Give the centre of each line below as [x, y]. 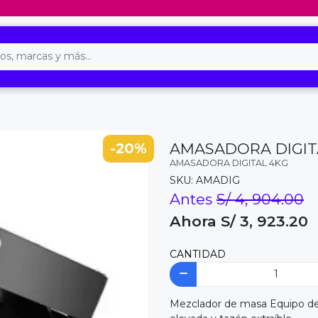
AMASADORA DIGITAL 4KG [229, 163]
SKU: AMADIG [205, 180]
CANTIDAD [198, 254]
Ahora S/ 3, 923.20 [239, 221]
